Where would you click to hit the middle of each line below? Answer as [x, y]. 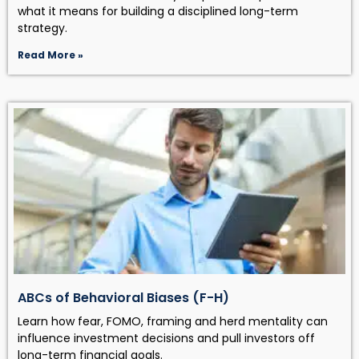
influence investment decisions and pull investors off [166, 338]
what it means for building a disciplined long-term [158, 11]
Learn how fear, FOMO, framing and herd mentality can [173, 321]
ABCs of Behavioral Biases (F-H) [123, 297]
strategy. [42, 28]
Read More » [50, 54]
